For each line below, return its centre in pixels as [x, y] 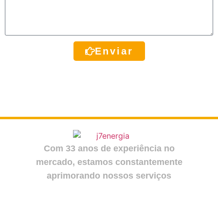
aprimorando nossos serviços [109, 175]
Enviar [114, 51]
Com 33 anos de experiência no [109, 148]
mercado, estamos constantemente [109, 162]
